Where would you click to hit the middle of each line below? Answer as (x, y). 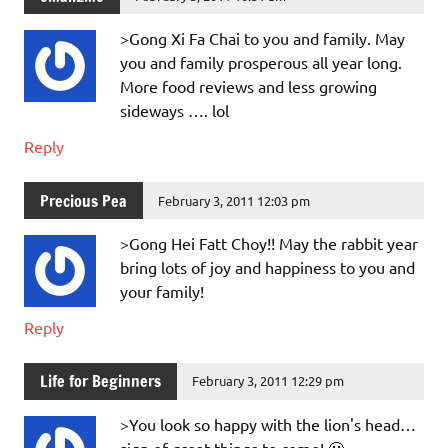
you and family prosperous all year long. (261, 62)
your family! (162, 290)
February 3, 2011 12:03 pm (234, 200)
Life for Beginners (100, 381)
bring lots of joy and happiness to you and (267, 266)
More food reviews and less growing (248, 86)
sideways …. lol (174, 110)
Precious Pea (83, 200)
